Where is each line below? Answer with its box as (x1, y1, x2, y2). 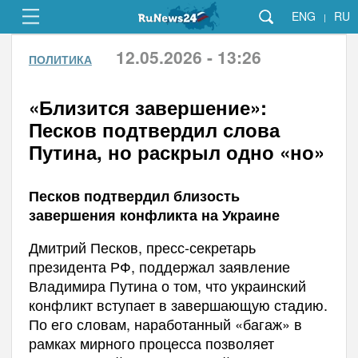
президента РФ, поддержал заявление (28, 256, 290, 276)
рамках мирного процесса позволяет (28, 332, 274, 353)
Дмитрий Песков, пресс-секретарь (28, 237, 256, 257)
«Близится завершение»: (28, 93, 267, 121)
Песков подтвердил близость (28, 185, 240, 206)
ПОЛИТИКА (28, 51, 92, 67)
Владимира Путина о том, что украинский (28, 275, 306, 296)
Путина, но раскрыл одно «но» (28, 138, 324, 165)
